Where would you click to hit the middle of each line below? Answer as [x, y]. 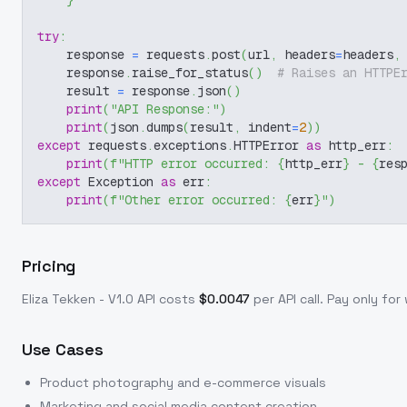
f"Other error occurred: [197, 200]
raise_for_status [190, 73]
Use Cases [63, 349]
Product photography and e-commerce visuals [183, 382]
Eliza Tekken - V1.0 [78, 299]
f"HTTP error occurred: [194, 164]
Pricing [49, 266]
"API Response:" [164, 109]
